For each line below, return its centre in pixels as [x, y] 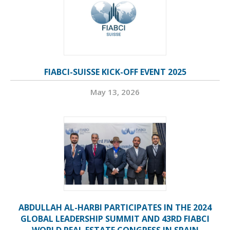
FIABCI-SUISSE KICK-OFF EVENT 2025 [115, 72]
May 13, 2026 [115, 92]
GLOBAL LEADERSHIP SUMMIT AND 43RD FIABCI [115, 219]
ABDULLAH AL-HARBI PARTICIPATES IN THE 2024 [115, 208]
